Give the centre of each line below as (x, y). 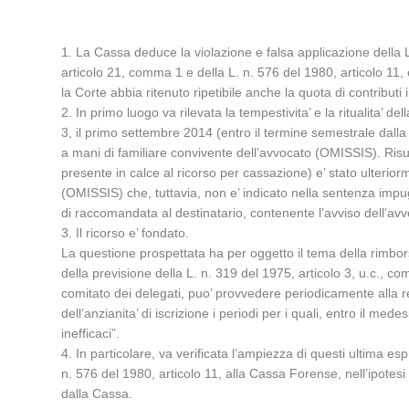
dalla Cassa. (97, 393)
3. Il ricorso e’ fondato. (126, 233)
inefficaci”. (91, 333)
